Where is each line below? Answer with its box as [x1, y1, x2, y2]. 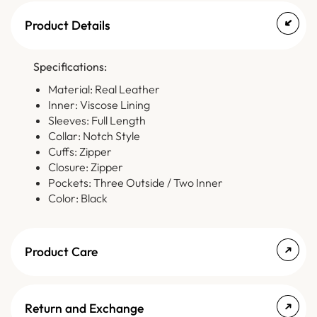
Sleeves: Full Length [47, 113, 146, 128]
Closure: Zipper [47, 160, 123, 175]
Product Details [25, 17, 110, 34]
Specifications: [33, 59, 107, 74]
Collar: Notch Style [47, 129, 140, 144]
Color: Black [47, 191, 108, 206]
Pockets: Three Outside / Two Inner [47, 175, 223, 190]
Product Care [25, 243, 98, 260]
